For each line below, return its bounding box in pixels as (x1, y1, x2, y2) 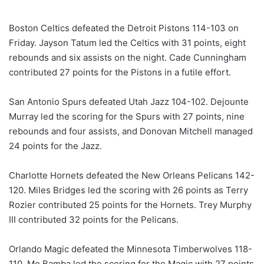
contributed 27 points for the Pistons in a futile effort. (9, 67, 231, 78)
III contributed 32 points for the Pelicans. (9, 214, 179, 226)
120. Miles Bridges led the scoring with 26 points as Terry (9, 184, 248, 196)
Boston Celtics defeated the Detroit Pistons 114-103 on (9, 22, 239, 34)
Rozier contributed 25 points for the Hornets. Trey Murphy (9, 199, 252, 211)
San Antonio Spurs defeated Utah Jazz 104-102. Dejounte (9, 96, 249, 108)
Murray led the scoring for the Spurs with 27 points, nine (9, 111, 245, 123)
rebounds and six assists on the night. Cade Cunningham (9, 52, 246, 64)
